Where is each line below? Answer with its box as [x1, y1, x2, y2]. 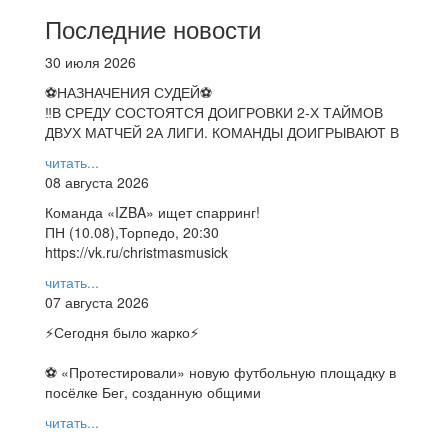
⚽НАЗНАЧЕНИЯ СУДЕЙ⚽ [45, 81, 212, 102]
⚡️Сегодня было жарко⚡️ [45, 321, 199, 342]
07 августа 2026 [45, 291, 149, 312]
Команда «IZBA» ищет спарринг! [45, 201, 260, 222]
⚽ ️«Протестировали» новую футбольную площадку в [45, 361, 396, 382]
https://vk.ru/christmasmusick [45, 241, 228, 262]
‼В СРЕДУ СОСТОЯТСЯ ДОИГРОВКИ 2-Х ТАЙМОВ [45, 101, 383, 122]
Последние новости [45, 10, 261, 46]
